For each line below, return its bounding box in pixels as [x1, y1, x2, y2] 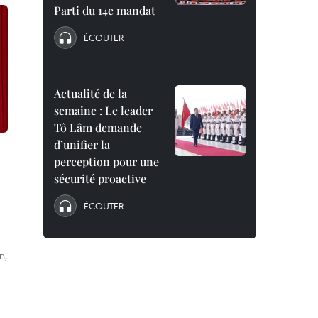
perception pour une [54, 154, 159, 169]
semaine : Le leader [54, 103, 153, 118]
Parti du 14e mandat [54, 3, 155, 18]
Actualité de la [54, 86, 127, 101]
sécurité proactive [54, 171, 146, 186]
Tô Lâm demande [54, 120, 142, 135]
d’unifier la [54, 137, 110, 152]
